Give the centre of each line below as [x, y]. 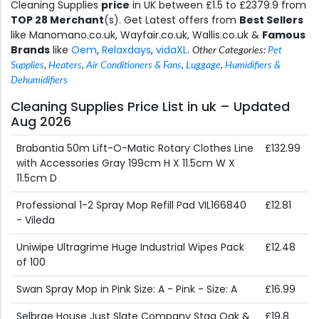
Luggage [203, 66]
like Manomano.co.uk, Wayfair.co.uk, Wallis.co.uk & [136, 35]
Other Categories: [230, 51]
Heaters [65, 66]
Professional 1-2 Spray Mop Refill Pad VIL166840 [131, 205]
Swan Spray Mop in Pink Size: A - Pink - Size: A [127, 289]
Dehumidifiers [39, 81]
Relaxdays [126, 50]
